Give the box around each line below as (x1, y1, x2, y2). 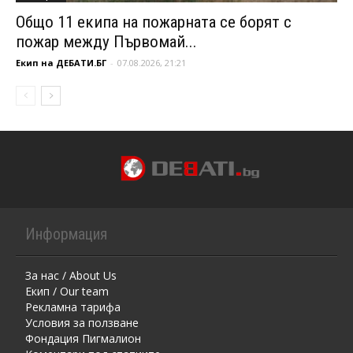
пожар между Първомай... (16, 32, 197, 51)
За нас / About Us (25, 267, 117, 283)
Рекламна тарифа (25, 299, 121, 314)
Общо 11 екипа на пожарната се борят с (16, 12, 292, 32)
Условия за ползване (25, 314, 139, 330)
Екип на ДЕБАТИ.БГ (16, 56, 106, 69)
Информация (25, 224, 107, 243)
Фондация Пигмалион (25, 330, 141, 346)
